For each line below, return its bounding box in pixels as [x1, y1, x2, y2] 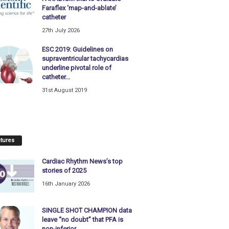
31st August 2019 [41, 87, 87, 94]
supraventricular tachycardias [41, 55, 128, 63]
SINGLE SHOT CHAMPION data [41, 206, 132, 214]
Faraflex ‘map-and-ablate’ [41, 4, 117, 12]
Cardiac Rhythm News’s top [41, 157, 123, 165]
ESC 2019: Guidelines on [41, 45, 113, 54]
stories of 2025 [41, 166, 86, 174]
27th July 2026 [41, 27, 80, 34]
